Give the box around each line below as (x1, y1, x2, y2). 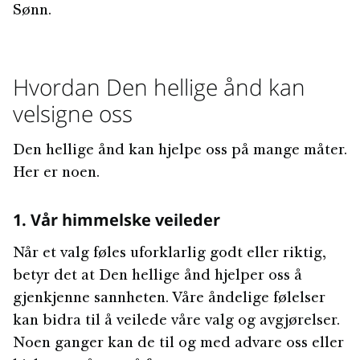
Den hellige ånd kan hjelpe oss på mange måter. (13, 144, 347, 158)
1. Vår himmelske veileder (13, 209, 220, 231)
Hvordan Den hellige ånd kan (13, 72, 305, 102)
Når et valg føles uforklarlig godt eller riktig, (13, 247, 326, 261)
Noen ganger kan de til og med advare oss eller (13, 337, 344, 351)
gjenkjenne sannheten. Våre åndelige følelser (13, 292, 325, 306)
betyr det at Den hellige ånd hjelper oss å (13, 269, 302, 284)
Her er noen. (13, 166, 100, 181)
